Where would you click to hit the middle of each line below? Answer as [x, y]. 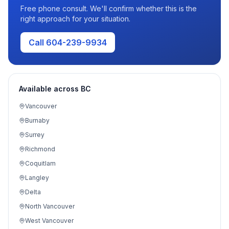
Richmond [40, 149]
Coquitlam [40, 163]
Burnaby [37, 120]
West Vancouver [49, 221]
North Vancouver [50, 206]
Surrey [35, 135]
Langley [37, 178]
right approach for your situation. [75, 19]
